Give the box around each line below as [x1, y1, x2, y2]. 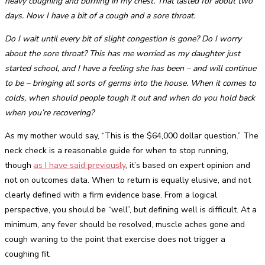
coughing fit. [5, 248, 51, 260]
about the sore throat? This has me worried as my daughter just [5, 47, 240, 59]
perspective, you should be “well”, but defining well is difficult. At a [5, 203, 257, 215]
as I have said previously [34, 159, 125, 171]
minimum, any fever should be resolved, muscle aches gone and [5, 218, 245, 230]
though [5, 159, 34, 171]
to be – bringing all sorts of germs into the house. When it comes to [5, 77, 256, 89]
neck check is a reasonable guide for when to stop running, [5, 144, 228, 156]
